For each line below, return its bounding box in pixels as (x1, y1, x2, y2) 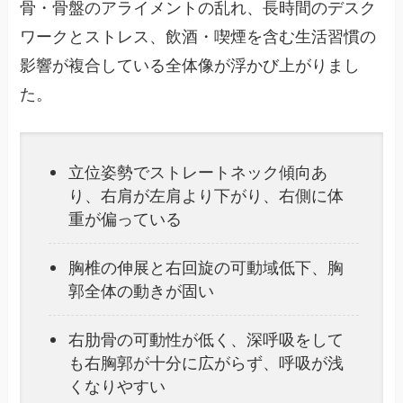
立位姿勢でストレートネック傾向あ (68, 163, 328, 182)
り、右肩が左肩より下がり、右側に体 (68, 186, 345, 205)
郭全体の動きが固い (68, 282, 215, 300)
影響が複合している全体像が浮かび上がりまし (20, 56, 361, 75)
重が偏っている (68, 210, 183, 228)
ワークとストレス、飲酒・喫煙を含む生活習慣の (20, 27, 377, 46)
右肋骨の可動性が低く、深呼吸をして (68, 330, 345, 349)
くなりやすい (68, 377, 166, 396)
